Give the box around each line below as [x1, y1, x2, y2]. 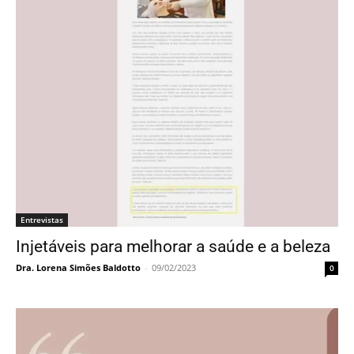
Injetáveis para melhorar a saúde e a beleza [16, 237, 330, 257]
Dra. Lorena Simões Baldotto [16, 262, 141, 274]
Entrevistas [21, 214, 63, 226]
